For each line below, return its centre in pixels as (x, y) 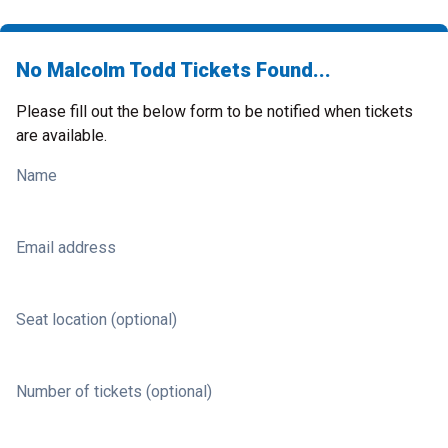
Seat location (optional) (96, 319)
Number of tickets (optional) (114, 391)
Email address (66, 247)
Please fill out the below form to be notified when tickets (214, 111)
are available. (61, 135)
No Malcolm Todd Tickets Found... (173, 70)
